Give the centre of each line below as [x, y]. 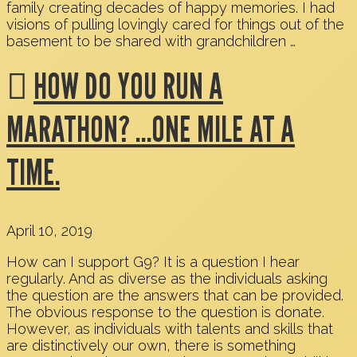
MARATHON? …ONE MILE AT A [151, 129]
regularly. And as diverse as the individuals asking [167, 279]
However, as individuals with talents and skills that [170, 329]
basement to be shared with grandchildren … [151, 41]
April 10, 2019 [49, 231]
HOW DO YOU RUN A [128, 86]
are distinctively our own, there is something [151, 346]
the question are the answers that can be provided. [175, 296]
